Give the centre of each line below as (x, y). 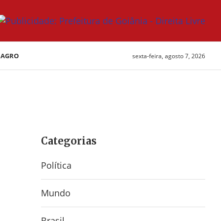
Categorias (69, 141)
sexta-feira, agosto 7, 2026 (169, 56)
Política (56, 165)
